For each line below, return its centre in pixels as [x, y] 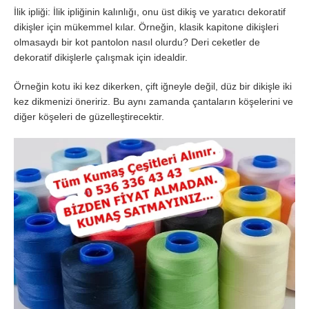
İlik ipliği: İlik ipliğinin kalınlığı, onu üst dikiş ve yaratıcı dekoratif [150, 12]
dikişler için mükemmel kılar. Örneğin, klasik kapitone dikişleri [146, 27]
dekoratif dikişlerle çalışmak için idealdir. [101, 58]
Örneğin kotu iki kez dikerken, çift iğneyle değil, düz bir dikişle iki [153, 87]
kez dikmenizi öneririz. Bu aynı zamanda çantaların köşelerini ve [153, 102]
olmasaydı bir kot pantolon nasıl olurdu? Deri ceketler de [137, 42]
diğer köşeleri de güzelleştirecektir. [89, 117]
